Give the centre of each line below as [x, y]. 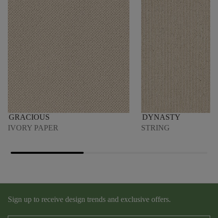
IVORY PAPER [33, 128]
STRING [155, 128]
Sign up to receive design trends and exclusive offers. [89, 200]
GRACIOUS [29, 117]
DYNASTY [161, 117]
